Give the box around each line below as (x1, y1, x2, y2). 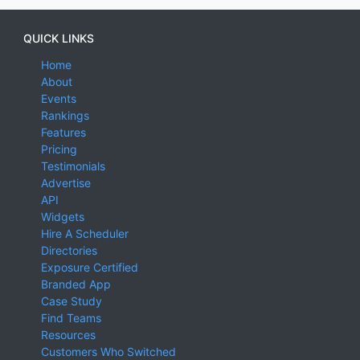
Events (40, 92, 76, 106)
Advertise (40, 176, 91, 190)
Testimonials (40, 159, 105, 174)
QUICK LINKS (23, 31, 94, 46)
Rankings (40, 108, 89, 123)
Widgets (40, 210, 84, 224)
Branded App (40, 277, 111, 292)
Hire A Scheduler (40, 227, 129, 241)
